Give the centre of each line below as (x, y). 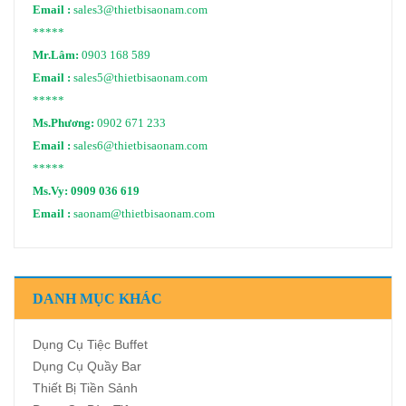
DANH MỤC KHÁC (97, 298)
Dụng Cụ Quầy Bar (87, 366)
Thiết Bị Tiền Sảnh (85, 387)
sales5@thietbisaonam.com (140, 77)
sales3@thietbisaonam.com (140, 10)
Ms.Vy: (52, 191)
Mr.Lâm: (57, 55)
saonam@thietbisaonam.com (144, 213)
